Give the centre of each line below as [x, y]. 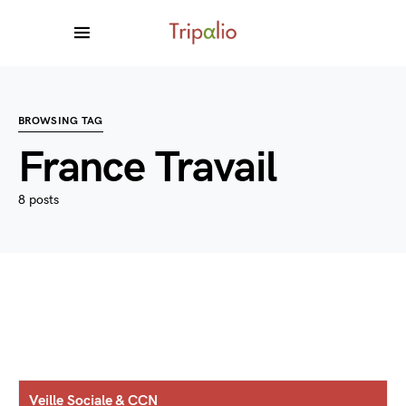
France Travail [148, 168]
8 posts [39, 200]
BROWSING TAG [61, 121]
